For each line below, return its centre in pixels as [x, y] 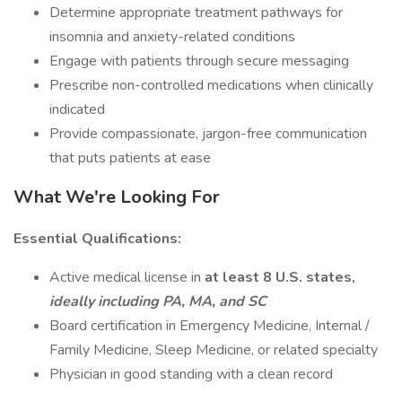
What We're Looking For [117, 197]
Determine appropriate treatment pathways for [196, 13]
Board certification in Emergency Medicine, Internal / [210, 326]
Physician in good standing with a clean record [191, 374]
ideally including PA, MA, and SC [158, 301]
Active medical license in [127, 277]
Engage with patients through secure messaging [199, 61]
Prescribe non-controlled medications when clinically [211, 85]
